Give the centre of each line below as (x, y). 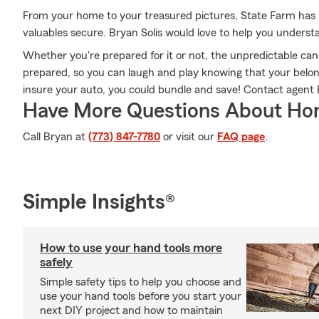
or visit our (189, 137)
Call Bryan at (56, 137)
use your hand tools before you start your (141, 296)
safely (56, 262)
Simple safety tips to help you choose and (141, 282)
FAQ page (241, 137)
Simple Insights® (99, 202)
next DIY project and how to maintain (131, 310)
